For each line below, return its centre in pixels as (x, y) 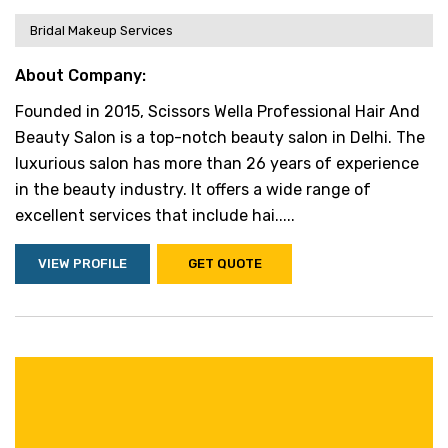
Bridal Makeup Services (101, 30)
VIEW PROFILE (82, 263)
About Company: (80, 75)
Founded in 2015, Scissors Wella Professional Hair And (217, 111)
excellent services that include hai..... (155, 215)
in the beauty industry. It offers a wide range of (193, 189)
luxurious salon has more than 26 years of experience (217, 163)
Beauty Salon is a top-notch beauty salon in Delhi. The (220, 137)
